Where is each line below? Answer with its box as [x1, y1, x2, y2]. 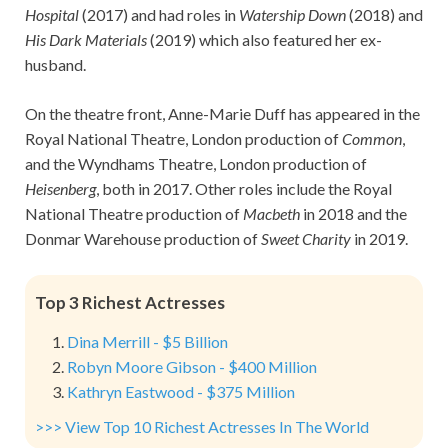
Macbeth [243, 204, 300, 224]
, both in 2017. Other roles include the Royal [96, 179, 392, 199]
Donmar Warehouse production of [25, 229, 261, 249]
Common [342, 129, 402, 149]
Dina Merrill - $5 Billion [67, 332, 228, 351]
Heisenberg [25, 179, 96, 199]
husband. [25, 55, 86, 75]
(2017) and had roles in [79, 5, 239, 25]
